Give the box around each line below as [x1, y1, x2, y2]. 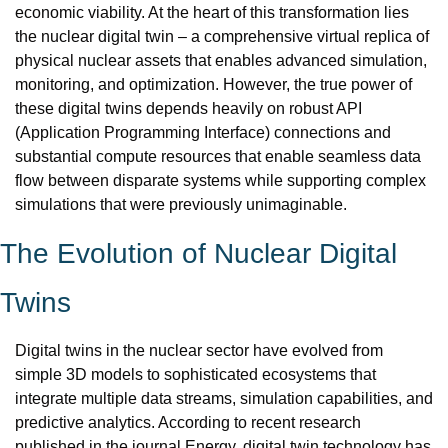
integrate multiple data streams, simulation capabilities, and [15, 390, 433, 407]
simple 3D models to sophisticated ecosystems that [15, 366, 376, 383]
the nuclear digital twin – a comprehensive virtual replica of [15, 28, 429, 45]
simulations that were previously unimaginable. [15, 196, 347, 213]
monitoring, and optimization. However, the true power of [15, 76, 412, 93]
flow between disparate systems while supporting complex [15, 172, 426, 189]
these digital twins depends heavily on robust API [15, 100, 362, 117]
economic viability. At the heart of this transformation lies [15, 4, 409, 21]
